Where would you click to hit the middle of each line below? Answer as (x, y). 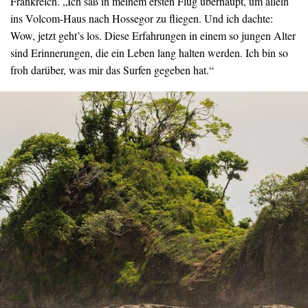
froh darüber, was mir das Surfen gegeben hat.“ (112, 69)
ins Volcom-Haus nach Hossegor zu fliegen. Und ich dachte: (142, 18)
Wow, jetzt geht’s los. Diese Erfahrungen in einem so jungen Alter (153, 35)
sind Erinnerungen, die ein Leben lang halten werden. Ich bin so (149, 52)
